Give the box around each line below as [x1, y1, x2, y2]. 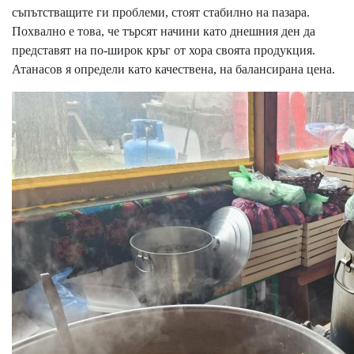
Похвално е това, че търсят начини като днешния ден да [12, 24, 315, 38]
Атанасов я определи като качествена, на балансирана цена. [12, 62, 338, 76]
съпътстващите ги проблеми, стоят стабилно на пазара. [12, 5, 310, 19]
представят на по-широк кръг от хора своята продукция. [12, 43, 315, 57]
